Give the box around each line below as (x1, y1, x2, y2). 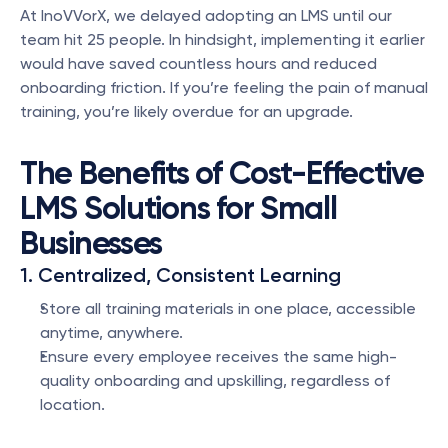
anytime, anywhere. (40, 323, 183, 342)
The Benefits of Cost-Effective (20, 154, 424, 192)
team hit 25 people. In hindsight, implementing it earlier (20, 30, 425, 49)
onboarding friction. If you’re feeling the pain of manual (20, 78, 428, 97)
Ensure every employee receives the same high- (40, 347, 397, 366)
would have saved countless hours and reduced (20, 54, 377, 73)
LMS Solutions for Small (20, 189, 337, 227)
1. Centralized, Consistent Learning (20, 263, 341, 287)
